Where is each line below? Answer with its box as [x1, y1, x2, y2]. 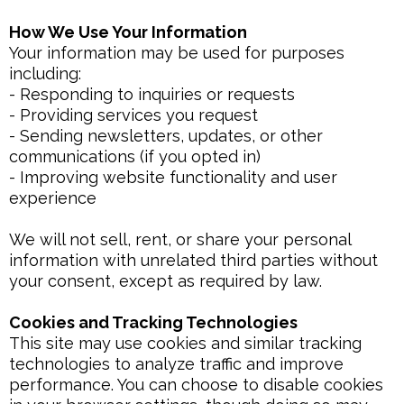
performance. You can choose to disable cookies [9, 375, 383, 394]
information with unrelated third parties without [9, 251, 378, 270]
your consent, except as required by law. [9, 271, 322, 290]
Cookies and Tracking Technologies [9, 313, 298, 332]
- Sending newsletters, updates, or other [9, 126, 323, 145]
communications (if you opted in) [9, 147, 261, 166]
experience [9, 188, 96, 207]
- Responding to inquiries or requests [9, 85, 295, 104]
